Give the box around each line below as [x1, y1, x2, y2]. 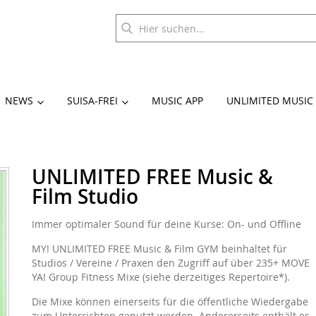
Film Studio [31, 183, 138, 209]
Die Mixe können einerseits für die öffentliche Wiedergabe [31, 295, 308, 308]
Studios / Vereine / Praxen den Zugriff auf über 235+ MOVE [31, 256, 310, 269]
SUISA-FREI [67, 94, 118, 108]
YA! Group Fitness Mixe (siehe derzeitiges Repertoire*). [31, 270, 290, 284]
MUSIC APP [152, 94, 203, 108]
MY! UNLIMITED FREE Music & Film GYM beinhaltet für [31, 242, 287, 255]
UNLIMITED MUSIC [226, 94, 313, 108]
